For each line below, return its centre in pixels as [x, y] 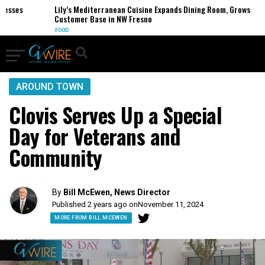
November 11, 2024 [171, 204]
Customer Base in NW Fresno [88, 19]
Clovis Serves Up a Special [115, 115]
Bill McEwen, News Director [117, 192]
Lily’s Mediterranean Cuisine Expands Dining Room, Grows [137, 9]
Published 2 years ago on [95, 204]
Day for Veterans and [94, 136]
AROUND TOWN [50, 87]
